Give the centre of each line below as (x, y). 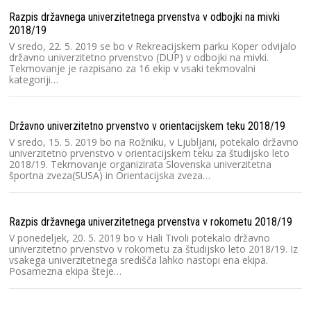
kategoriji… (34, 79)
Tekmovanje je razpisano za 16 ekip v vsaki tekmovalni (132, 68)
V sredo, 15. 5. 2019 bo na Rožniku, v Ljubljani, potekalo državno (154, 142)
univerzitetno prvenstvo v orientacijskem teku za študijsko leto (149, 153)
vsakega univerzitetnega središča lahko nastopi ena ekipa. (138, 260)
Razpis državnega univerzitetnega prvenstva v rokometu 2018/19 (151, 222)
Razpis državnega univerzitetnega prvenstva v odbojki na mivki (144, 17)
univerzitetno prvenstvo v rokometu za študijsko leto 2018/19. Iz (153, 249)
